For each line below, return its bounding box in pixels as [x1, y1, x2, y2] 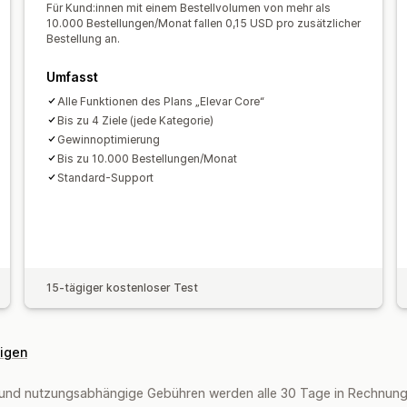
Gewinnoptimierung [56, 132, 160, 146]
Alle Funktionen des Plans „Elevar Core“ [56, 94, 264, 108]
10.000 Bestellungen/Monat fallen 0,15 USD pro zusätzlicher [45, 15, 361, 30]
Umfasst [45, 68, 98, 84]
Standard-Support [56, 170, 154, 184]
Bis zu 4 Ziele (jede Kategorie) [56, 113, 213, 127]
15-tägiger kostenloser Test [45, 280, 198, 294]
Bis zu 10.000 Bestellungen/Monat [56, 151, 237, 165]
